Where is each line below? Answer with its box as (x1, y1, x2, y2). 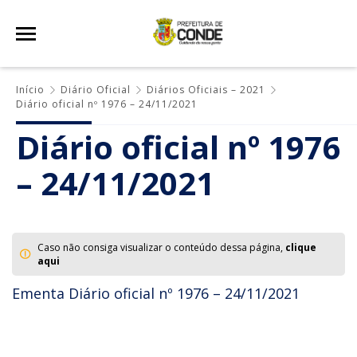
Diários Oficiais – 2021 (147, 83, 265, 96)
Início (16, 83, 45, 96)
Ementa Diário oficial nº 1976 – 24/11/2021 (12, 284, 300, 303)
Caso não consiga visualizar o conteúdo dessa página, (37, 241, 285, 254)
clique (285, 241, 316, 254)
